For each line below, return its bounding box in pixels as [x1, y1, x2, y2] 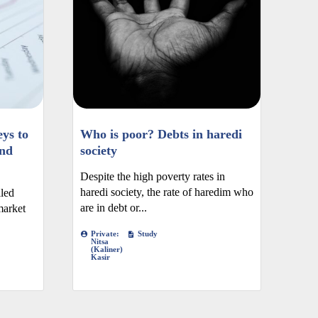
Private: [91, 229, 119, 238]
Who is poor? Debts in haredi [80, 127, 242, 142]
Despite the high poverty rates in [80, 170, 225, 183]
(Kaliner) [91, 245, 123, 254]
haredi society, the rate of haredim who [80, 186, 253, 199]
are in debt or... [80, 202, 147, 214]
